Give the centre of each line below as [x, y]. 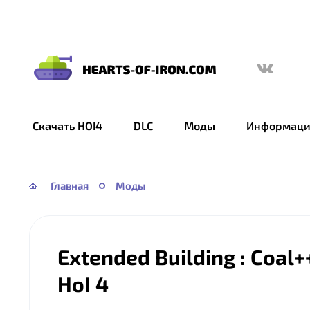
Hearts [47, 78]
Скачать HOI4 [67, 126]
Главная [70, 185]
